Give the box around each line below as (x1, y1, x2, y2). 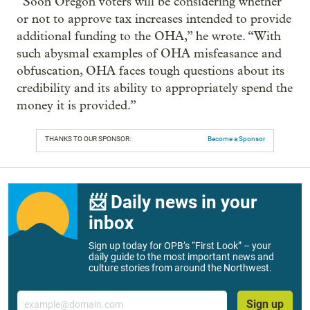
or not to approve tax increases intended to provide (17, 12, 291, 26)
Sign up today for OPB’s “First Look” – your (89, 240, 271, 251)
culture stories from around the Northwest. (89, 262, 272, 273)
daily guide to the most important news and (89, 251, 274, 262)
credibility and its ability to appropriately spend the (17, 81, 293, 95)
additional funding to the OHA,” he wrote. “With (17, 29, 281, 44)
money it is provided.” (17, 98, 136, 113)
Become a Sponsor (208, 135, 265, 143)
